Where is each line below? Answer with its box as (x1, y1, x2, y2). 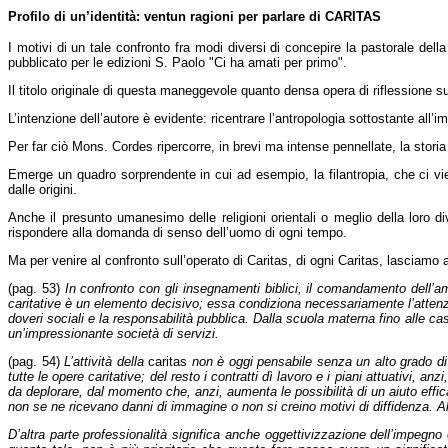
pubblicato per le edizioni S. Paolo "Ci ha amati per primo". (8, 55, 347, 70)
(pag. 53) (8, 281, 65, 296)
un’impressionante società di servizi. (8, 326, 219, 341)
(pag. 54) (8, 354, 65, 369)
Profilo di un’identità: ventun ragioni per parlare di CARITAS (8, 9, 381, 24)
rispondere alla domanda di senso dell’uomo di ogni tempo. (8, 225, 347, 240)
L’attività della (64, 354, 149, 369)
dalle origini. (8, 182, 77, 197)
